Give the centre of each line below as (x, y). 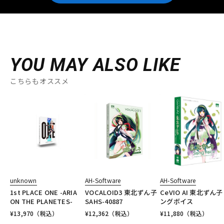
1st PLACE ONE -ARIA (43, 192)
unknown (23, 180)
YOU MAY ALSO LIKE (95, 65)
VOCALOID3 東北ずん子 (121, 192)
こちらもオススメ (39, 81)
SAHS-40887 (104, 201)
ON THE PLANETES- (41, 201)
